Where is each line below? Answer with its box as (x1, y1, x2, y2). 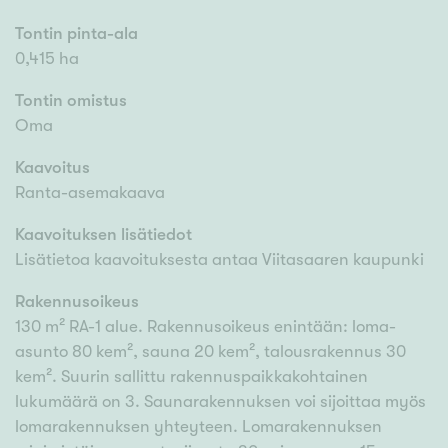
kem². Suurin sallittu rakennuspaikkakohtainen (15, 367, 368, 387)
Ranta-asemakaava (15, 183, 165, 203)
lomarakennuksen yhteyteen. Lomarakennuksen (15, 417, 382, 437)
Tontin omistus (15, 91, 127, 111)
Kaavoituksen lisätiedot (15, 225, 192, 245)
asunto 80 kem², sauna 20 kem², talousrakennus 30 (15, 342, 406, 362)
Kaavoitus (15, 158, 90, 178)
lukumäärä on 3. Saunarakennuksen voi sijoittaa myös (15, 392, 426, 412)
